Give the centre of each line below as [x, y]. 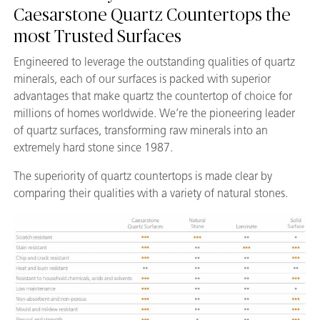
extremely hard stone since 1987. [93, 147]
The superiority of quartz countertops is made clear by [143, 176]
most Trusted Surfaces [97, 37]
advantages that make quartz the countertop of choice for [153, 96]
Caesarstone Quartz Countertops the [152, 15]
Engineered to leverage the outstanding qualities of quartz [154, 62]
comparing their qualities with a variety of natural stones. [151, 193]
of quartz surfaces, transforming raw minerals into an [141, 130]
